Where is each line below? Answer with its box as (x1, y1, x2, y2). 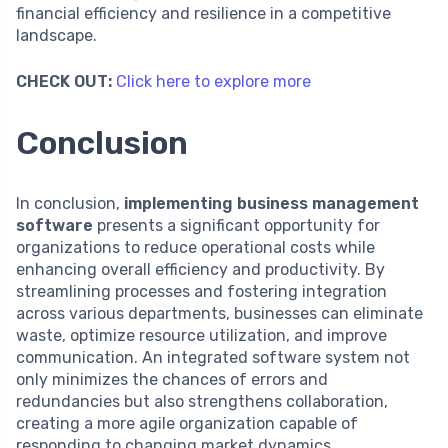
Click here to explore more (116, 71, 311, 91)
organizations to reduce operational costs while (16, 237, 375, 257)
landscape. (16, 25, 97, 45)
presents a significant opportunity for (93, 215, 380, 235)
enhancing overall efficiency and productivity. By (16, 259, 385, 279)
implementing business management (124, 193, 419, 213)
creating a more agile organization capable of (16, 413, 358, 433)
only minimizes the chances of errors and (16, 369, 328, 389)
